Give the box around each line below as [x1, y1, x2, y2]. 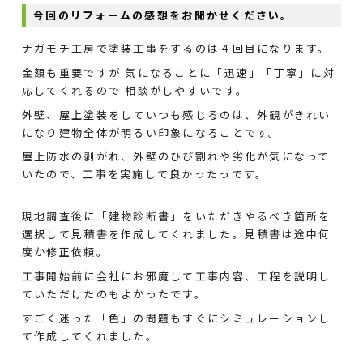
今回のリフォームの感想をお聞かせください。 [32, 6, 293, 23]
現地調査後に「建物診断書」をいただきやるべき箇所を [21, 208, 331, 224]
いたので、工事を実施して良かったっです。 [21, 166, 268, 182]
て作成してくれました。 [21, 328, 158, 344]
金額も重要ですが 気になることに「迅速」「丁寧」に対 [21, 64, 336, 80]
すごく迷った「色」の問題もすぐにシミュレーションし [21, 310, 331, 327]
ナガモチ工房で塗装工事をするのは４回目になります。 [21, 40, 331, 56]
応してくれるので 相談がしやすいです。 [21, 82, 249, 98]
